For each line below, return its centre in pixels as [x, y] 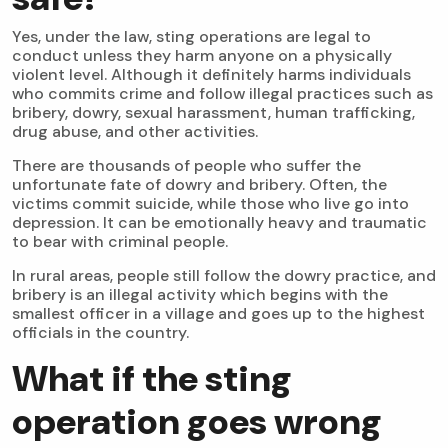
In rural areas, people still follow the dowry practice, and [224, 276]
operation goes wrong [197, 422]
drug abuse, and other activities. [135, 132]
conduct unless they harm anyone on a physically [202, 56]
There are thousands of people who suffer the [186, 166]
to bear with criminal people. [120, 242]
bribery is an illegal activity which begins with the [200, 295]
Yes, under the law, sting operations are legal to [191, 37]
